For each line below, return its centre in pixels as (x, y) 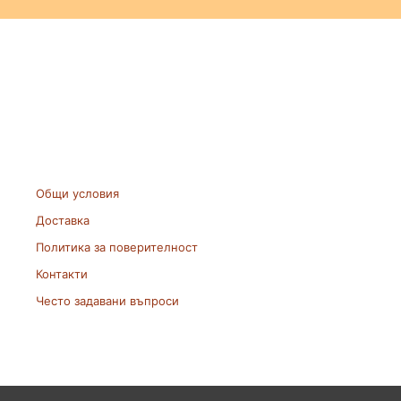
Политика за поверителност (117, 247)
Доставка (63, 221)
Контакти (62, 274)
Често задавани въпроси (108, 301)
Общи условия (78, 194)
